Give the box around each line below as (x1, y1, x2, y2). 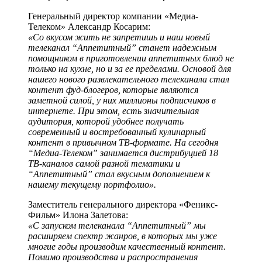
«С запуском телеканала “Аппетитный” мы (28, 220, 206, 230)
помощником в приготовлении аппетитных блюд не (28, 53, 234, 63)
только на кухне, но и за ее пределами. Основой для (28, 63, 231, 74)
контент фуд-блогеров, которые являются (28, 84, 198, 95)
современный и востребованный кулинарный (28, 126, 206, 137)
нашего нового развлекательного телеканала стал (28, 74, 229, 84)
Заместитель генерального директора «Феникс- (28, 199, 218, 209)
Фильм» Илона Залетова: (28, 209, 128, 220)
